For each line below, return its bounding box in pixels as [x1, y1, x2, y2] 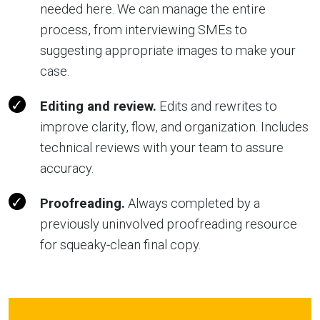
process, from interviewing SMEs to [40, 21, 247, 37]
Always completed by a [125, 195, 260, 211]
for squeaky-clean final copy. [40, 236, 201, 252]
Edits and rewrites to [156, 98, 277, 114]
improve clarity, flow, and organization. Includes [40, 119, 309, 134]
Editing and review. [40, 98, 156, 114]
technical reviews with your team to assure [40, 139, 284, 155]
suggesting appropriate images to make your [40, 42, 296, 58]
